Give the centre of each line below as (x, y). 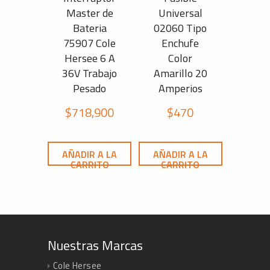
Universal (180, 13)
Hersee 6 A (89, 58)
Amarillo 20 (180, 74)
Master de (89, 13)
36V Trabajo (90, 74)
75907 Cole (90, 43)
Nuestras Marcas (95, 246)
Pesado (90, 89)
